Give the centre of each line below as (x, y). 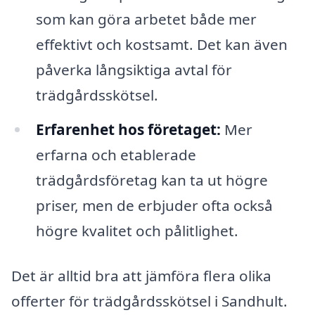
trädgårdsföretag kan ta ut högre (152, 180)
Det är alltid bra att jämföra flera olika (141, 276)
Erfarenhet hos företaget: (128, 130)
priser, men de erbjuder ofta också (154, 206)
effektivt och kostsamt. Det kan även (161, 44)
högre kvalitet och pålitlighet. (137, 231)
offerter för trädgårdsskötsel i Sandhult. (149, 301)
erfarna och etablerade (116, 155)
